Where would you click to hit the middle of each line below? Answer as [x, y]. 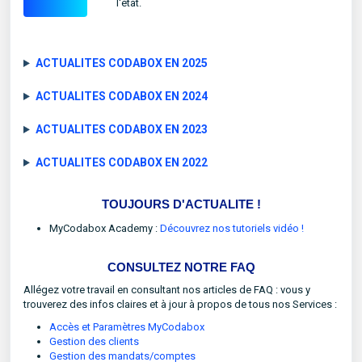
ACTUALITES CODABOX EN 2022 [121, 162]
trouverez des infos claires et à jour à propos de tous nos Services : [180, 304]
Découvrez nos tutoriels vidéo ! [232, 228]
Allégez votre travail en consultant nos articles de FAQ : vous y [167, 290]
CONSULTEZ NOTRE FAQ [181, 267]
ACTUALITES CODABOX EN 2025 [121, 63]
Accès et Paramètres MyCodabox [127, 327]
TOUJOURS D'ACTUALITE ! [181, 204]
